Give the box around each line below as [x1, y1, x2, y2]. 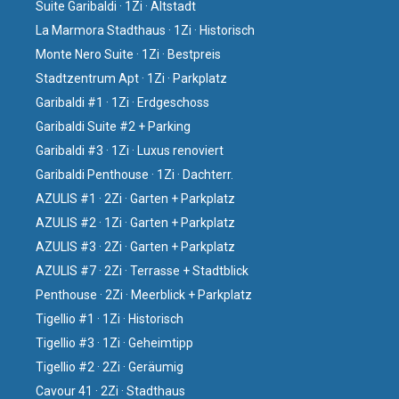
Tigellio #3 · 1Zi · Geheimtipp [36, 335, 193, 350]
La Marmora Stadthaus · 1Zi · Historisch [36, 22, 255, 37]
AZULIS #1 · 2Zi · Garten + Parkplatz [36, 191, 235, 206]
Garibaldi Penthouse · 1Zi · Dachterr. [36, 167, 233, 182]
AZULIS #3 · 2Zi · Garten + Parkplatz [36, 239, 235, 254]
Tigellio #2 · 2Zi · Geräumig [36, 359, 183, 374]
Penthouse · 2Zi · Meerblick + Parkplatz [36, 287, 252, 302]
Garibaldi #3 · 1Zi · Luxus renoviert [36, 142, 224, 158]
